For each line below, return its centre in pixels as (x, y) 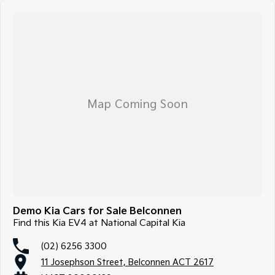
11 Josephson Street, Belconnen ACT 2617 (127, 262)
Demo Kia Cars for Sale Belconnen (97, 212)
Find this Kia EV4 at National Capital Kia (99, 223)
